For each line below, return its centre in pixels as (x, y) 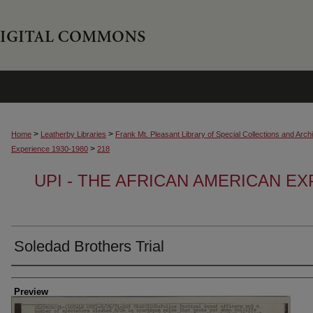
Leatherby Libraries (73, 134)
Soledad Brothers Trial (89, 246)
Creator (35, 278)
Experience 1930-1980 (50, 149)
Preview (31, 292)
